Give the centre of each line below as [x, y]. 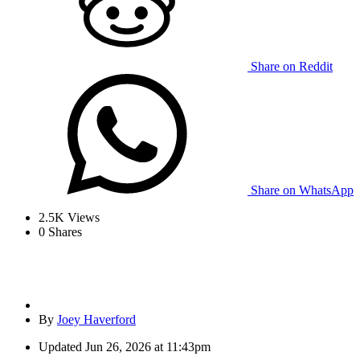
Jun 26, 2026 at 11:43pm [148, 347]
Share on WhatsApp [302, 190]
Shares [63, 232]
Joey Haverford [96, 320]
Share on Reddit [292, 67]
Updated [60, 347]
